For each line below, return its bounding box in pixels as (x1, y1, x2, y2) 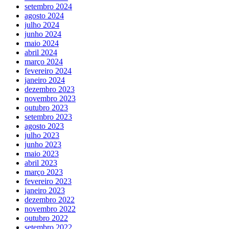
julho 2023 (25, 131, 59, 140)
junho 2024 (25, 30, 61, 39)
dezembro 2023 (25, 85, 75, 94)
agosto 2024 (25, 11, 64, 20)
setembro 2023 (25, 112, 72, 122)
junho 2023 (25, 140, 61, 149)
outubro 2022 (25, 214, 68, 223)
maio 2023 (25, 149, 59, 158)
